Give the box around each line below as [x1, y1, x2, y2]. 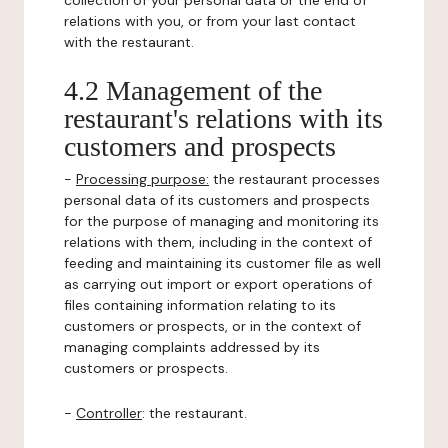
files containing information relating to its [64, 296, 336, 314]
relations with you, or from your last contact [64, 12, 356, 30]
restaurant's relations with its [64, 103, 383, 134]
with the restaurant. [64, 33, 194, 51]
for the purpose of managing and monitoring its [64, 212, 379, 230]
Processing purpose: [76, 170, 209, 188]
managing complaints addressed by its [64, 338, 320, 356]
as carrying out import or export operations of [64, 275, 372, 293]
